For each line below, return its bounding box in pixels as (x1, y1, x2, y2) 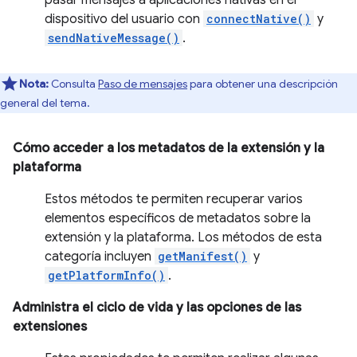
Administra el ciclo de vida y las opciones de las (13, 300, 301, 316)
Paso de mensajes (98, 76, 187, 91)
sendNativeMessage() (48, 30, 179, 45)
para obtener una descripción (187, 76, 338, 91)
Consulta (49, 76, 98, 91)
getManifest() (158, 249, 247, 264)
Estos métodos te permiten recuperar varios (45, 191, 303, 207)
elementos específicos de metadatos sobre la (45, 210, 311, 226)
